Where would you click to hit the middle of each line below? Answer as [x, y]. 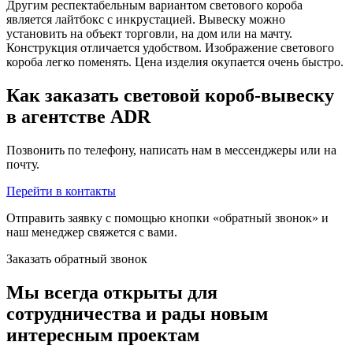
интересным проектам [103, 334]
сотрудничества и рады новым [137, 313]
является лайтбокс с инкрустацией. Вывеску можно [146, 20]
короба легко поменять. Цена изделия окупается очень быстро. [175, 62]
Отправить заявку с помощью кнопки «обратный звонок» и [167, 217]
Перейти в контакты [61, 191]
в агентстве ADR [78, 117]
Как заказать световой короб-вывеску [170, 96]
